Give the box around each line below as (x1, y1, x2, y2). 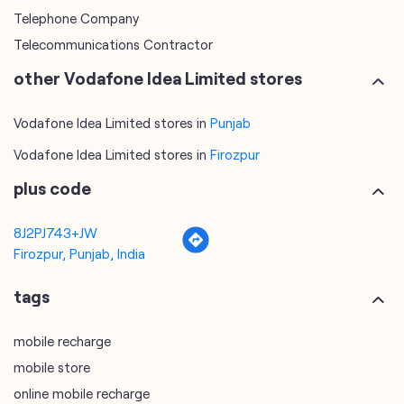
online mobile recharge (14, 385, 150, 402)
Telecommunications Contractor (14, 36, 213, 53)
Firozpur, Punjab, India (14, 245, 145, 262)
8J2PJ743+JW (14, 225, 97, 242)
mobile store (14, 359, 90, 376)
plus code (14, 178, 91, 199)
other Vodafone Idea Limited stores (14, 68, 302, 89)
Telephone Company (14, 10, 139, 27)
